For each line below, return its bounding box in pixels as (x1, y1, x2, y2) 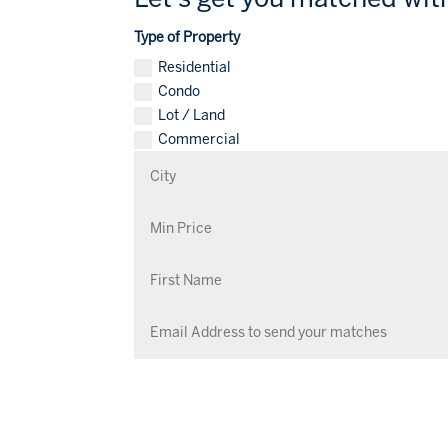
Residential (158, 59, 232, 77)
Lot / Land (158, 106, 226, 124)
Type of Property (134, 29, 241, 47)
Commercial (158, 130, 241, 148)
